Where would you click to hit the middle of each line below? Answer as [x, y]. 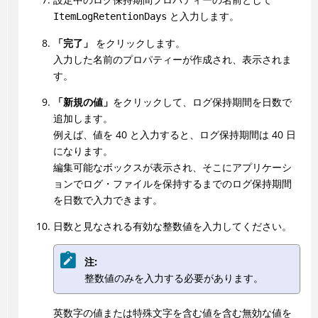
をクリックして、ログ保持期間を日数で [202, 102]
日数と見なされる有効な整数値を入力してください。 [172, 226]
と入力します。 [203, 16]
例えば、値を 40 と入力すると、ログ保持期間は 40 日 [174, 135]
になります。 [83, 151]
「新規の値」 [83, 102]
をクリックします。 [139, 43]
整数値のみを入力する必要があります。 [174, 278]
